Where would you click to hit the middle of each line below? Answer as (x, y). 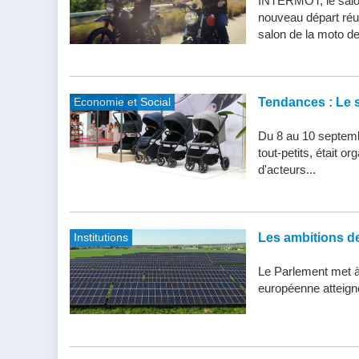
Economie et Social (122, 102)
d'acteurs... (287, 170)
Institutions (101, 237)
